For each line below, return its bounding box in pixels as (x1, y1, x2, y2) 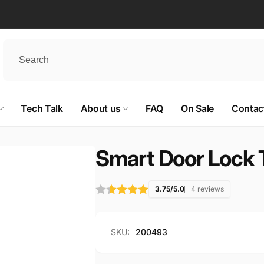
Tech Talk (21, 103, 63, 114)
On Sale (181, 103, 214, 114)
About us (80, 103, 121, 114)
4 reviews (190, 184, 224, 193)
